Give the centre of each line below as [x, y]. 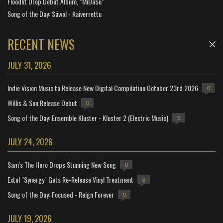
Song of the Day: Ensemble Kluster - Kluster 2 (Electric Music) [88, 117]
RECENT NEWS [41, 44]
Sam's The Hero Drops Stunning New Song [62, 164]
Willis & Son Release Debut [42, 103]
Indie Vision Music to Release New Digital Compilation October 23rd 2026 [103, 88]
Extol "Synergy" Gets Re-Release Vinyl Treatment [70, 179]
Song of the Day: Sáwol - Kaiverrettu [55, 14]
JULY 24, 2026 [30, 142]
